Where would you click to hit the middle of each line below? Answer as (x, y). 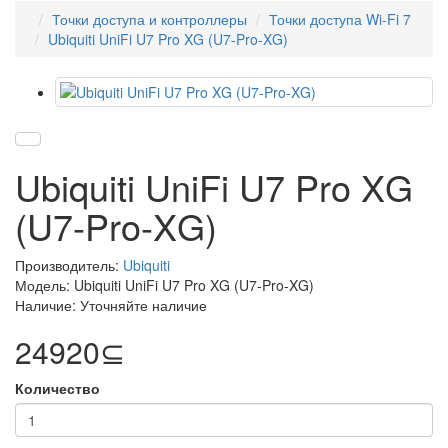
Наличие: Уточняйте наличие (111, 305)
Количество (57, 388)
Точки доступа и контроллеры (149, 19)
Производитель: (69, 265)
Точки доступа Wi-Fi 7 (340, 19)
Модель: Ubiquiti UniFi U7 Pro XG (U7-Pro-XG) (164, 285)
